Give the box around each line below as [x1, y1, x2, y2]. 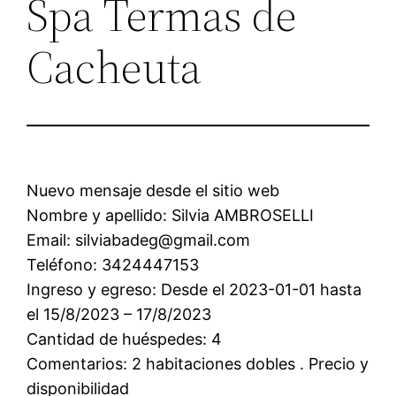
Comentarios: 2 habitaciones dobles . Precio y [27, 354, 369, 373]
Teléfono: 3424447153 [27, 255, 200, 274]
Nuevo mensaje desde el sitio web [27, 180, 280, 200]
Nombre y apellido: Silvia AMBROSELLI [27, 205, 315, 225]
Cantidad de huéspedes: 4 [27, 329, 223, 348]
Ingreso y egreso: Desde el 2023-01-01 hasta [27, 279, 362, 299]
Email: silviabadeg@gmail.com [27, 230, 251, 249]
